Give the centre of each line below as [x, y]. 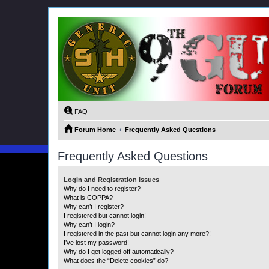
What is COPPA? [88, 198]
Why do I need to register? [102, 189]
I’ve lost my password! [96, 243]
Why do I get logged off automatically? [119, 252]
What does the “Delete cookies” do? [116, 261]
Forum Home [95, 130]
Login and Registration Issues [111, 180]
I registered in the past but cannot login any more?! [137, 234]
